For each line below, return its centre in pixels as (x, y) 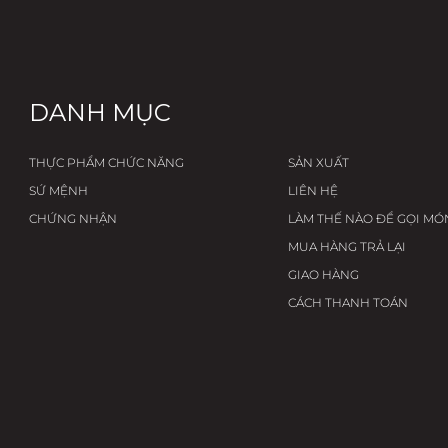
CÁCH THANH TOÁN (347, 302)
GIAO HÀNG (323, 274)
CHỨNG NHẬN (73, 218)
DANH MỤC (100, 112)
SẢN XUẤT (318, 162)
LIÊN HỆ (312, 190)
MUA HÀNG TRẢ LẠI (346, 246)
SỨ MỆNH (59, 190)
